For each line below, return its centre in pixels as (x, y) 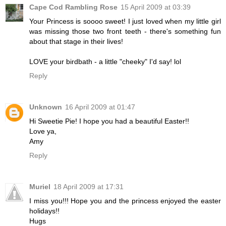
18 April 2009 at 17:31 (89, 186)
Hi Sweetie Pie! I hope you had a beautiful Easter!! (109, 121)
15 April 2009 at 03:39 (156, 7)
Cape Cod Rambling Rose (73, 7)
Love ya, (43, 131)
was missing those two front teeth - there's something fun (125, 31)
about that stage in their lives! (76, 41)
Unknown (46, 107)
